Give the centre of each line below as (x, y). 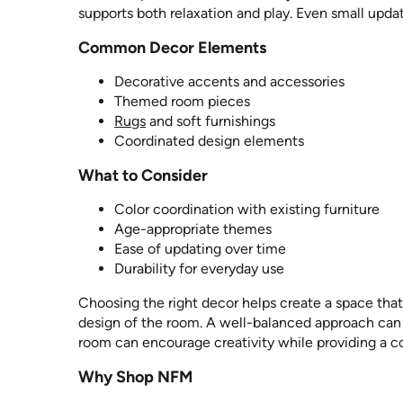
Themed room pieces (182, 101)
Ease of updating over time (200, 248)
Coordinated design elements (209, 140)
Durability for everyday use (199, 268)
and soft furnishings (210, 121)
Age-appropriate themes (193, 228)
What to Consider (143, 175)
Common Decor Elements (172, 47)
